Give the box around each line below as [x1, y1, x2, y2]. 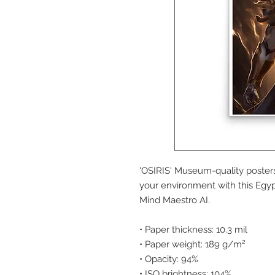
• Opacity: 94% [139, 254, 198, 265]
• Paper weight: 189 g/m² [139, 239, 246, 250]
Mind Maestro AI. [139, 195, 210, 206]
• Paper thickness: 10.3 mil [139, 224, 247, 236]
